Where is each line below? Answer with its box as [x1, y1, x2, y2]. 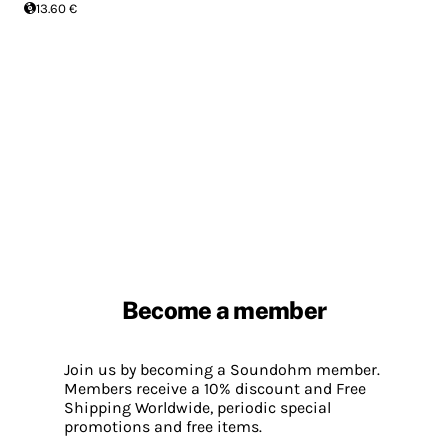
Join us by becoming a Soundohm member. [64, 359, 380, 379]
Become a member [121, 295, 327, 324]
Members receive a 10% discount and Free [64, 378, 366, 398]
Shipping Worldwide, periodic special [64, 397, 331, 417]
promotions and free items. [64, 416, 262, 436]
